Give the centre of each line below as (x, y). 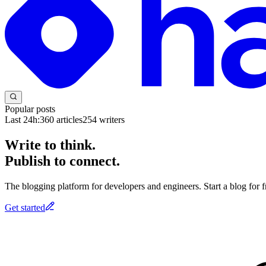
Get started (25, 207)
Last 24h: (22, 119)
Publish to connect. (62, 161)
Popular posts (30, 109)
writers (111, 119)
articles (68, 119)
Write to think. (50, 145)
